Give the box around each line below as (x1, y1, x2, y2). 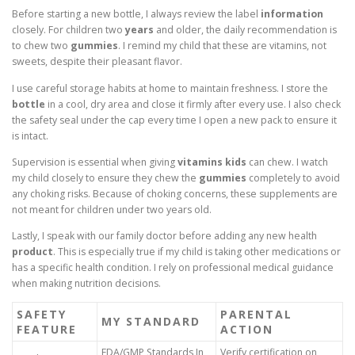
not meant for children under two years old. (12, 202, 212, 216)
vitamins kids (177, 155, 246, 169)
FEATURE (17, 321, 77, 337)
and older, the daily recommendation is (154, 23, 337, 37)
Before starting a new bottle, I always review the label (12, 7, 261, 21)
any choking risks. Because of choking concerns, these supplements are (12, 186, 338, 200)
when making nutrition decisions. (12, 276, 161, 290)
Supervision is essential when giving (12, 155, 177, 169)
